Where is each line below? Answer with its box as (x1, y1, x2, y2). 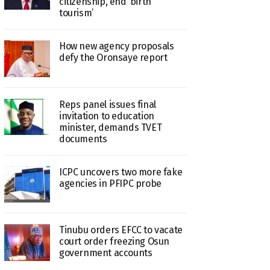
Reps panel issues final (58, 98, 156, 110)
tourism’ (58, 7, 93, 19)
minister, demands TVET (58, 121, 162, 133)
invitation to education (58, 110, 154, 122)
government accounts (58, 247, 152, 259)
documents (58, 133, 107, 145)
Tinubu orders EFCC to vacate (58, 224, 183, 236)
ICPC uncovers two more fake (58, 166, 183, 178)
